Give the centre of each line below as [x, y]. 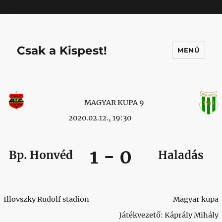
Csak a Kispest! [62, 50]
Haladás [181, 155]
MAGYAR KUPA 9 [114, 102]
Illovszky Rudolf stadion [47, 199]
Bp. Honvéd [41, 155]
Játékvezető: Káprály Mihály [168, 215]
